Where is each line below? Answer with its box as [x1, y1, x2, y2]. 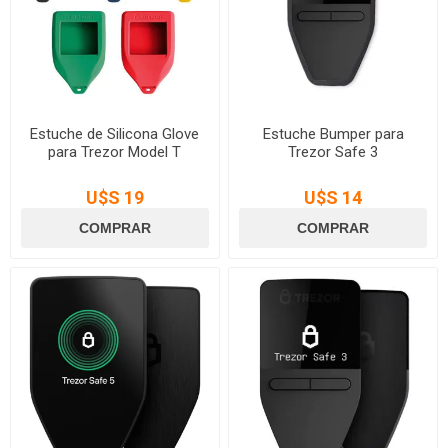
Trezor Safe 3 [288, 142, 379, 161]
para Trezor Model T [48, 142, 182, 161]
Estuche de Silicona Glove [30, 124, 200, 143]
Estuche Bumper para [262, 124, 404, 143]
